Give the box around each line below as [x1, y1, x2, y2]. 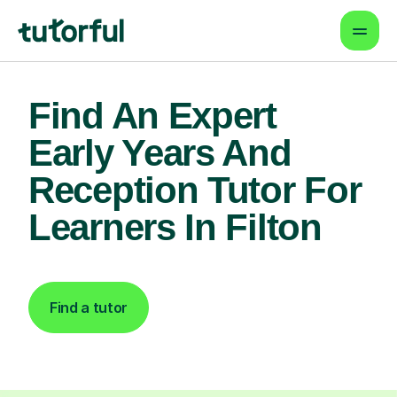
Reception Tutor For [28, 169, 362, 211]
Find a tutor [50, 299, 128, 316]
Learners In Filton [28, 206, 322, 248]
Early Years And [28, 132, 292, 174]
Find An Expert [28, 95, 276, 136]
